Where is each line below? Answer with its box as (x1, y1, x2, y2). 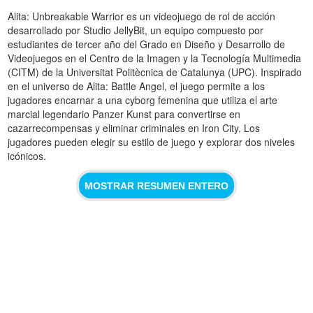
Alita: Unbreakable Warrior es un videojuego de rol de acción (8, 9, 276, 24)
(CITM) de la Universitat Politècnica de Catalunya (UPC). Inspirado (8, 65, 303, 80)
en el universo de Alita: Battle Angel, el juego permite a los (8, 79, 265, 94)
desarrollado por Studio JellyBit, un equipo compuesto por (8, 23, 264, 38)
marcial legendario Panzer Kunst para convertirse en (8, 107, 241, 122)
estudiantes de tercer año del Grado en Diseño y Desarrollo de (8, 37, 286, 52)
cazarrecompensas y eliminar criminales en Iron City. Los (8, 121, 261, 136)
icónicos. (8, 149, 47, 163)
